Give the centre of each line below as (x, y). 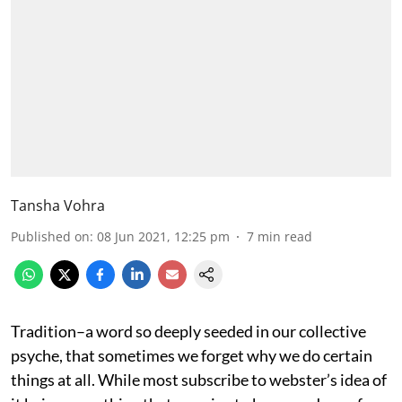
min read (285, 236)
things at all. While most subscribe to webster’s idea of (199, 379)
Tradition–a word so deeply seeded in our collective (188, 331)
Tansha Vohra (58, 205)
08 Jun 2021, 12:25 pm (163, 236)
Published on (50, 236)
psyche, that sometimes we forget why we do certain (192, 355)
